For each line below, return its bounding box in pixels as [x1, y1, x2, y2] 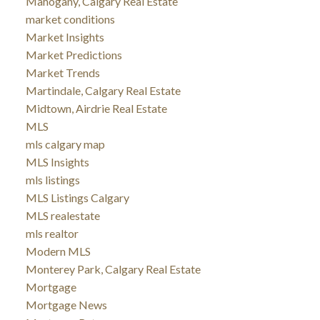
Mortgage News [25, 297, 107, 311]
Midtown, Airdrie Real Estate [25, 101, 167, 115]
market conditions [25, 11, 115, 26]
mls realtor [25, 226, 79, 240]
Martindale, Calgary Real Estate [25, 83, 181, 97]
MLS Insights [25, 154, 89, 169]
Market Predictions [25, 47, 122, 61]
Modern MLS [25, 244, 91, 258]
